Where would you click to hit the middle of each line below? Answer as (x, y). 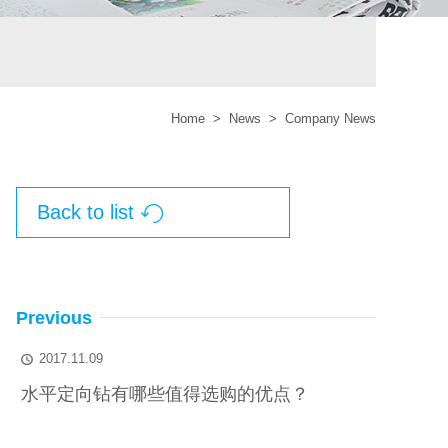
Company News (328, 118)
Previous (54, 318)
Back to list (85, 212)
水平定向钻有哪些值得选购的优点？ (165, 394)
